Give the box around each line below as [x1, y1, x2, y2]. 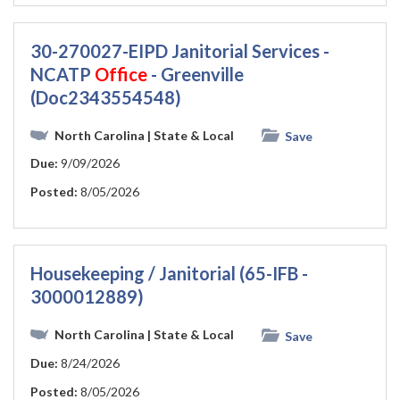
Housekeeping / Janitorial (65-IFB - [30, 262, 308, 285]
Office [95, 63, 147, 85]
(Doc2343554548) [30, 87, 181, 108]
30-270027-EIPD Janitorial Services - [30, 40, 329, 62]
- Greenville [147, 63, 244, 85]
